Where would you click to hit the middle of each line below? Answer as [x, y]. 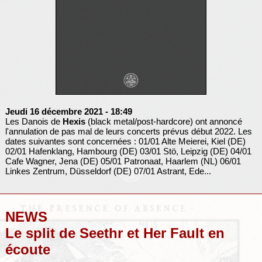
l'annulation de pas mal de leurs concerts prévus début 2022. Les [128, 131]
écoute [27, 249]
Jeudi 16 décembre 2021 [54, 111]
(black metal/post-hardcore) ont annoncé [163, 121]
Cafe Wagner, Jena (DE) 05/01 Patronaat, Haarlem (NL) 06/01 [123, 161]
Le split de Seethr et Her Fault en [115, 233]
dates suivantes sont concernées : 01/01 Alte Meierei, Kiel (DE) [125, 141]
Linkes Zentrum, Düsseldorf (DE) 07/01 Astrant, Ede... [108, 171]
